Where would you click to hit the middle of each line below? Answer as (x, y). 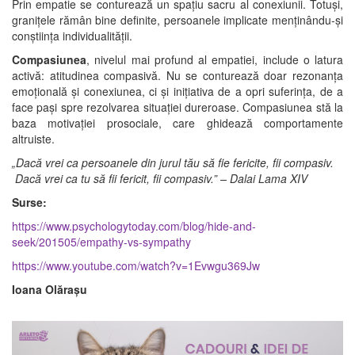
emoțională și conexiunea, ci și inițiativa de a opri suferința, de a (177, 91)
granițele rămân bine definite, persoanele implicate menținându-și (177, 19)
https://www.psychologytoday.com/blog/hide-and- (134, 225)
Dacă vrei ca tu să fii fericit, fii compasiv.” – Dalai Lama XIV (160, 178)
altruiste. (33, 138)
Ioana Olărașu (50, 289)
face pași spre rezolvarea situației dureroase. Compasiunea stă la (177, 107)
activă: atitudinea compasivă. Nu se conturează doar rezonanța (177, 75)
